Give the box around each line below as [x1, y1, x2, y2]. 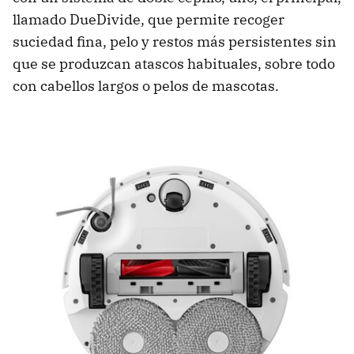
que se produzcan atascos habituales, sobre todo [13, 55, 335, 73]
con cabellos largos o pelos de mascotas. [13, 77, 279, 96]
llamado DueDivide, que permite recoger [13, 10, 284, 29]
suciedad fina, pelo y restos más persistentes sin [13, 32, 337, 51]
